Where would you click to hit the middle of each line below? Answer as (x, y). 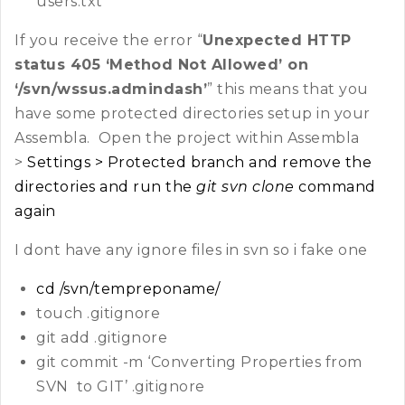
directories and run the (105, 187)
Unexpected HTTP (277, 41)
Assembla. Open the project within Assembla (187, 138)
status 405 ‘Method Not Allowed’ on (161, 65)
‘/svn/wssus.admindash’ (111, 89)
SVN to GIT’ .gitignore (121, 387)
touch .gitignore (98, 314)
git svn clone (245, 187)
